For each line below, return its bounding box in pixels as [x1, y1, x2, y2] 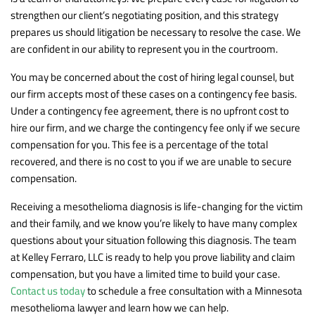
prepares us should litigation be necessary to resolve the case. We [11, 23, 301, 40]
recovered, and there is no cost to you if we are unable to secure [11, 153, 292, 169]
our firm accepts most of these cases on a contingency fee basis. [11, 85, 297, 102]
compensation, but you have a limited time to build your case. [11, 265, 280, 282]
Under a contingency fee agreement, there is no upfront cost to [11, 102, 289, 119]
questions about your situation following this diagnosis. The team [11, 231, 297, 248]
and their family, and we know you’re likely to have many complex [11, 214, 297, 231]
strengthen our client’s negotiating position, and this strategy [11, 6, 278, 23]
